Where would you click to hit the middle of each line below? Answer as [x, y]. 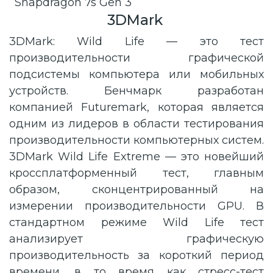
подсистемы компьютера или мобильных [136, 75]
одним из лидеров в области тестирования [136, 124]
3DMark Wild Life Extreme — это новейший [136, 157]
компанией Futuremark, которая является [136, 108]
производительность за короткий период [136, 256]
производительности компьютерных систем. [136, 140]
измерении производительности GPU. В [136, 206]
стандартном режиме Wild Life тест [136, 223]
